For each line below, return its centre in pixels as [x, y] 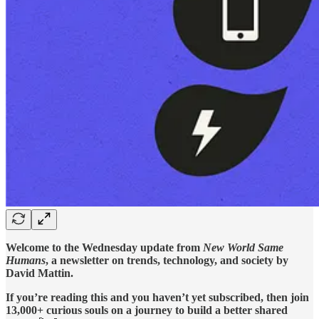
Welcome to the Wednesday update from [104, 247]
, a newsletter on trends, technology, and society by [167, 260]
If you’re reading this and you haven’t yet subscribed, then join [157, 297]
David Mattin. [40, 273]
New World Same [243, 247]
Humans [26, 260]
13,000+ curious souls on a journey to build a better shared [147, 310]
